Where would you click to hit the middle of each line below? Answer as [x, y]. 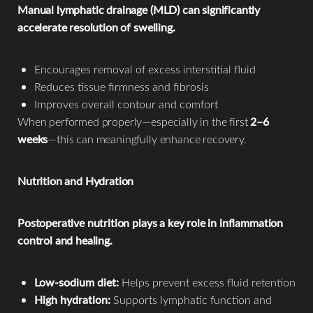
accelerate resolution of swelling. [96, 27]
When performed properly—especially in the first [134, 122]
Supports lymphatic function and [191, 300]
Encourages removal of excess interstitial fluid [145, 69]
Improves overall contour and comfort [126, 104]
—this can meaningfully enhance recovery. [147, 139]
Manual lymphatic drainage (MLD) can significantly [139, 10]
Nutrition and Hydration [76, 181]
